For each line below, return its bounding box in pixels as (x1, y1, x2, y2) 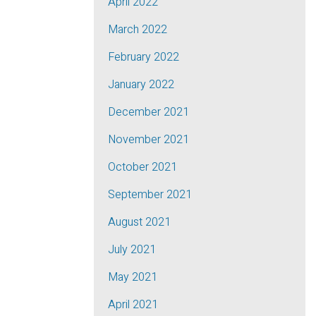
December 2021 (108, 104, 189, 121)
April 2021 (108, 296, 158, 313)
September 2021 (108, 186, 192, 203)
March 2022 (108, 21, 167, 38)
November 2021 (108, 131, 189, 148)
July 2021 (108, 241, 156, 258)
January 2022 (108, 76, 174, 93)
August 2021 (108, 214, 171, 231)
